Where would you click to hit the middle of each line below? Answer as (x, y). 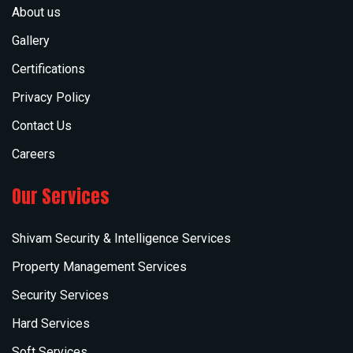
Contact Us (42, 125)
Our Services (61, 196)
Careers (33, 154)
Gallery (31, 40)
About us (36, 12)
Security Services (60, 295)
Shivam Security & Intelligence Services (121, 238)
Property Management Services (99, 266)
